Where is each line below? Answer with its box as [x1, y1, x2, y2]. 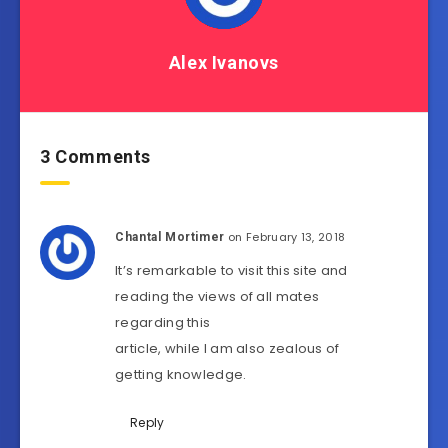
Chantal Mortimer [115, 230, 225, 245]
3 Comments [40, 146, 151, 168]
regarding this [115, 313, 211, 333]
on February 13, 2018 [228, 229, 346, 246]
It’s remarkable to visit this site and [115, 261, 348, 281]
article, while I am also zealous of [115, 339, 340, 359]
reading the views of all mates [115, 287, 320, 307]
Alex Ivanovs [168, 52, 280, 74]
